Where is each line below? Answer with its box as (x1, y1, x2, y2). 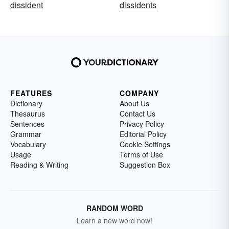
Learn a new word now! (77, 215, 152, 225)
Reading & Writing (10, 159, 68, 170)
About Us (120, 98, 149, 108)
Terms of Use (120, 149, 163, 159)
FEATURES (10, 88, 52, 98)
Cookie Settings (120, 139, 170, 149)
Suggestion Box (120, 159, 170, 170)
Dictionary (10, 98, 42, 108)
